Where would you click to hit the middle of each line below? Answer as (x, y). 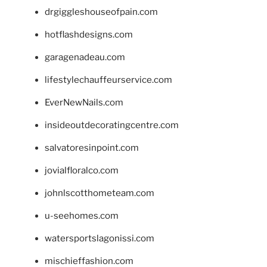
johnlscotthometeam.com (100, 193)
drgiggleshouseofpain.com (101, 12)
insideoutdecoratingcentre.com (112, 125)
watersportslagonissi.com (100, 238)
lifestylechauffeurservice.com (108, 80)
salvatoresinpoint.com (92, 148)
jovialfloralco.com (82, 170)
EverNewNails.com (84, 102)
